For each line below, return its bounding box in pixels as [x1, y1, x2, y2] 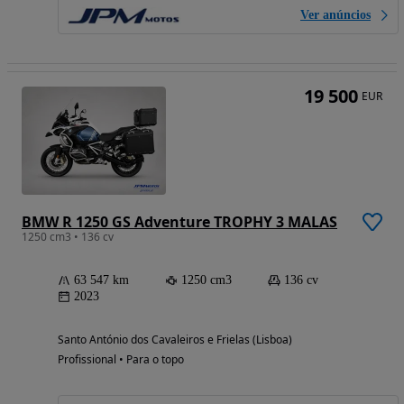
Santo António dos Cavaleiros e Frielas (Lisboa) [58, 332, 292, 348]
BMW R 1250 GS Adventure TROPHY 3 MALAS [22, 212, 337, 233]
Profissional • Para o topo [58, 352, 184, 368]
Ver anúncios [300, 8, 371, 23]
